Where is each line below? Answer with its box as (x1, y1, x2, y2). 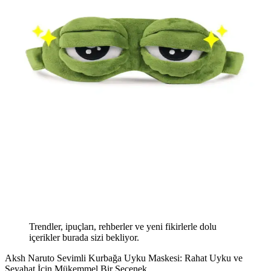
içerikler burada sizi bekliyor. (29, 232, 139, 243)
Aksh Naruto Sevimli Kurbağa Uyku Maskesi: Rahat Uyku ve (5, 253, 243, 264)
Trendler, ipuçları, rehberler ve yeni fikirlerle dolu (29, 221, 217, 232)
